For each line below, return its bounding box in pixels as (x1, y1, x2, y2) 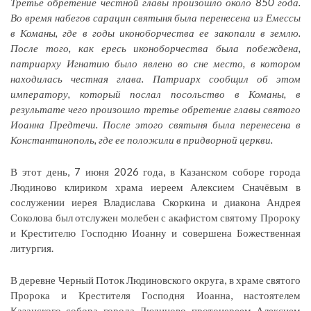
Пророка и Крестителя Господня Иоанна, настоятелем (10, 288, 301, 301)
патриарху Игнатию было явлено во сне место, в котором (10, 56, 301, 69)
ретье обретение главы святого (151, 102, 301, 115)
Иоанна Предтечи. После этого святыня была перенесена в (10, 117, 301, 131)
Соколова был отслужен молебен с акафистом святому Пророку (10, 210, 301, 224)
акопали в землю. (218, 26, 301, 39)
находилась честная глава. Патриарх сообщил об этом (10, 72, 301, 85)
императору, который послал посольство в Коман (10, 87, 278, 100)
